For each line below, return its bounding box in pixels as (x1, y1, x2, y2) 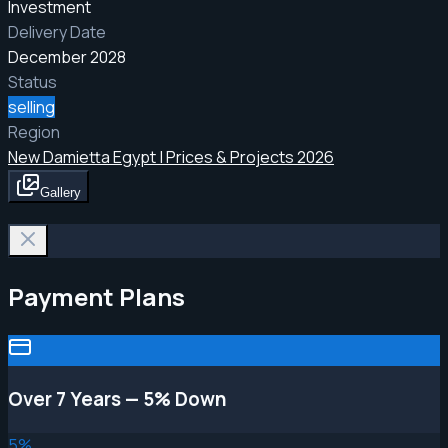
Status (8, 70, 57, 93)
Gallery (40, 184, 81, 200)
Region (8, 120, 60, 143)
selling (8, 95, 55, 118)
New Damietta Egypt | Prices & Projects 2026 (8, 145, 334, 168)
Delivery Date (8, 20, 106, 43)
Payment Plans (8, 279, 185, 313)
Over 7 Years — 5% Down (8, 386, 227, 413)
